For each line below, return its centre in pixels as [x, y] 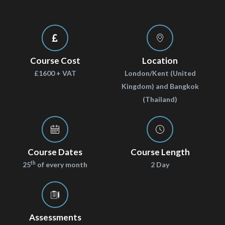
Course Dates [55, 152]
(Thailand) [160, 99]
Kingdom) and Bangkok [160, 86]
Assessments [55, 217]
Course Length [160, 152]
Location [160, 61]
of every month [62, 165]
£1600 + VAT [55, 73]
